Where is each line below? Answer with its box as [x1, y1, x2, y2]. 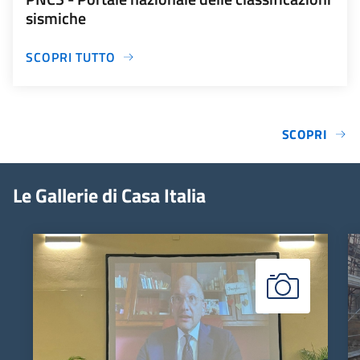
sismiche [26, 5, 86, 31]
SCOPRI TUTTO [26, 47, 116, 67]
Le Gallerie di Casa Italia [13, 180, 206, 210]
